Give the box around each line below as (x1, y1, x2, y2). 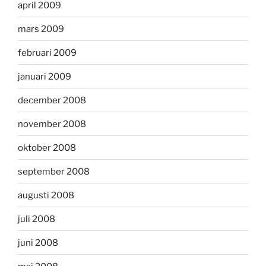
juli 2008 (18, 213, 55, 224)
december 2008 (18, 94, 86, 106)
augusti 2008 (18, 189, 74, 201)
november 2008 (18, 118, 86, 129)
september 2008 (18, 166, 90, 177)
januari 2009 (18, 71, 71, 82)
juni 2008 (18, 237, 58, 248)
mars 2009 (18, 23, 64, 34)
